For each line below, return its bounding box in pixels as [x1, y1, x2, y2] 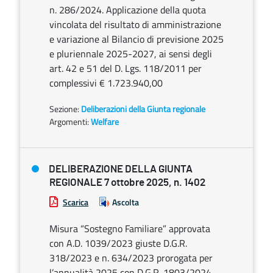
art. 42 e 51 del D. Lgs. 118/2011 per [49, 61, 202, 76]
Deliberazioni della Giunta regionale [81, 102, 205, 115]
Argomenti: [49, 115, 89, 128]
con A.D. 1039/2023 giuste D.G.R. [49, 236, 187, 250]
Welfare [91, 115, 119, 128]
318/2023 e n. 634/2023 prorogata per [49, 250, 213, 265]
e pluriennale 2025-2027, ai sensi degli [49, 46, 212, 61]
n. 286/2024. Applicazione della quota [49, 2, 206, 17]
